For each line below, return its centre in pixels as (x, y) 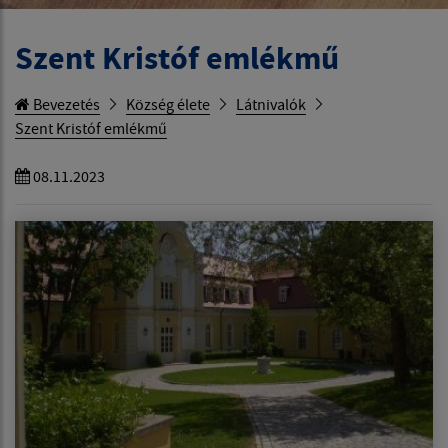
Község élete (168, 103)
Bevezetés (65, 103)
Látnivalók (271, 103)
